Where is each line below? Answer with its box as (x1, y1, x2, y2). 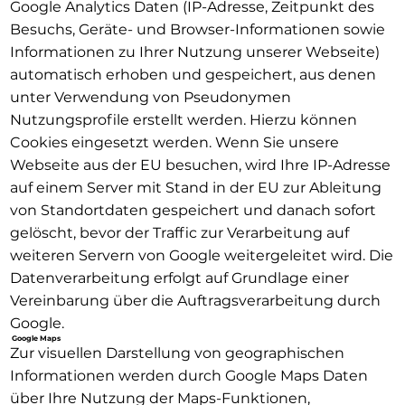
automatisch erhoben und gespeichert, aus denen (9, 65, 376, 83)
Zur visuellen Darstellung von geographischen (9, 344, 344, 362)
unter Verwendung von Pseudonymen (9, 88, 291, 106)
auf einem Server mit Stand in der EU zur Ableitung (9, 178, 381, 196)
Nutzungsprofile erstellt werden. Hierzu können (9, 110, 357, 128)
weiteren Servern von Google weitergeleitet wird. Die (9, 246, 393, 264)
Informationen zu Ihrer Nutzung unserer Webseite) (9, 42, 380, 61)
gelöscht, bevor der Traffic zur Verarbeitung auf (9, 223, 349, 241)
